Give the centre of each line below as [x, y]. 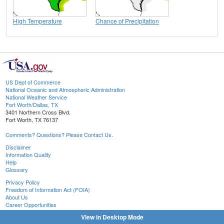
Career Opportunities [31, 204]
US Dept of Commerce [33, 82]
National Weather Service [36, 97]
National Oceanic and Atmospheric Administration [65, 89]
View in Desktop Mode [112, 217]
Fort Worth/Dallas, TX [32, 104]
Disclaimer [18, 147]
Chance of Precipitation [127, 20]
